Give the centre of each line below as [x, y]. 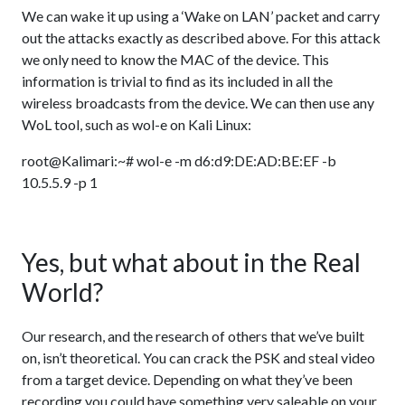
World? [62, 292]
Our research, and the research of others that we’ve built [193, 336]
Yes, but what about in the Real [191, 262]
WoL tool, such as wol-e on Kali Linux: [137, 124]
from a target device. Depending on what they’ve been [187, 379]
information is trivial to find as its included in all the [177, 81]
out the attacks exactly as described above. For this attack [201, 38]
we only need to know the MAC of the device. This [175, 59]
